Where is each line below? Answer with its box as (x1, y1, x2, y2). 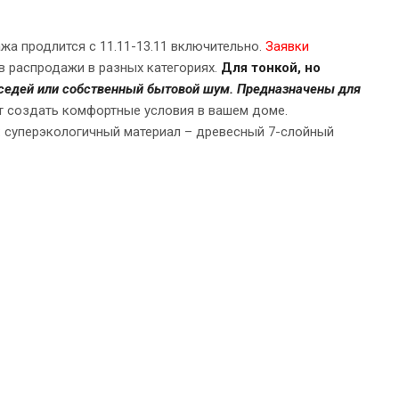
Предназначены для (237, 81, 361, 98)
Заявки (265, 38, 309, 55)
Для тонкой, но (221, 60, 321, 77)
